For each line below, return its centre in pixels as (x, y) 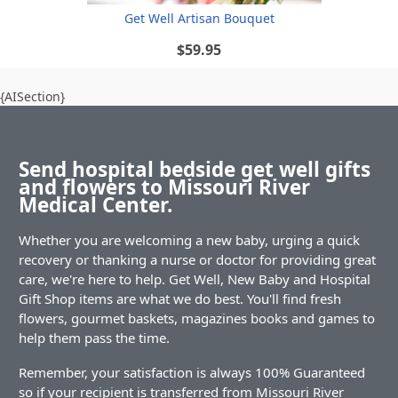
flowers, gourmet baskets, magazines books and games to (197, 318)
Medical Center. (96, 204)
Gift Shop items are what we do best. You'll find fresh (180, 299)
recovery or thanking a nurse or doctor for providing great (197, 260)
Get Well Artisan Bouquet (199, 19)
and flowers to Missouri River (164, 187)
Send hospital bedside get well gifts (195, 169)
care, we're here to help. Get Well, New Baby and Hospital (195, 279)
